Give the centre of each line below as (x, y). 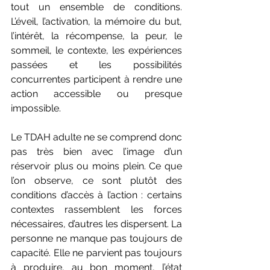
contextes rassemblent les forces (96, 210)
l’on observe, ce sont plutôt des (96, 181)
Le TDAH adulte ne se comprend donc (96, 137)
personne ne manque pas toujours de (96, 239)
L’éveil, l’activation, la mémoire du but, (96, 22)
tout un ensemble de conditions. (96, 7)
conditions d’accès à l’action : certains (96, 195)
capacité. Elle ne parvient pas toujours (96, 253)
